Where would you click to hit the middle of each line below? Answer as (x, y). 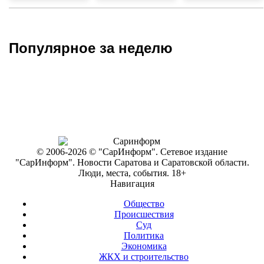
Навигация (132, 183)
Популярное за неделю (91, 48)
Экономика (144, 246)
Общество (144, 203)
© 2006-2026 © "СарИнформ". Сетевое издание (132, 151)
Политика (144, 235)
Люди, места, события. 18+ (132, 173)
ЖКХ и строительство (144, 256)
